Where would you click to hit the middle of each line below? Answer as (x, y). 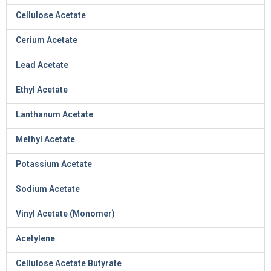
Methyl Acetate (45, 139)
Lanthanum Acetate (54, 114)
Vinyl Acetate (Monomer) (65, 214)
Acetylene (35, 238)
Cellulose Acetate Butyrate (69, 263)
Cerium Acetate (47, 40)
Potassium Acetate (54, 164)
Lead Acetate (42, 65)
